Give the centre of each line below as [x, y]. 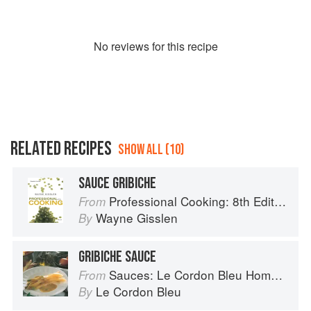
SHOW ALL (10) [151, 150]
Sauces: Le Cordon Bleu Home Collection [190, 275]
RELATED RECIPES [61, 149]
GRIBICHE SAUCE [117, 257]
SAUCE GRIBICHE [117, 184]
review [127, 47]
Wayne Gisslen [137, 218]
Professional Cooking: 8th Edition [192, 201]
